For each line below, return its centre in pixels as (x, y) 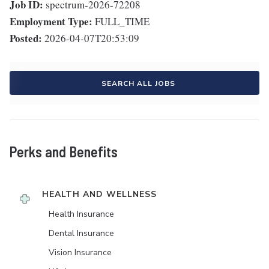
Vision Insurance (80, 253)
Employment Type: (51, 22)
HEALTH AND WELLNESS (99, 195)
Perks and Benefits (64, 152)
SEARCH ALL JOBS (138, 84)
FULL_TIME (122, 22)
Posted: (26, 38)
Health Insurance (81, 214)
